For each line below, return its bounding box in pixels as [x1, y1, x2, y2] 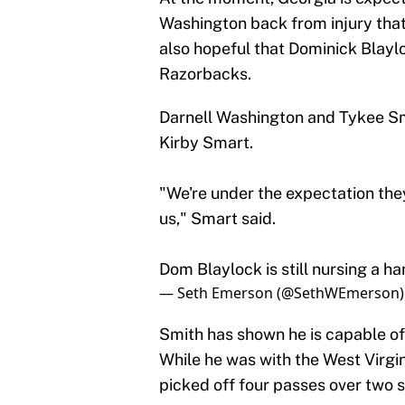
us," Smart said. [159, 209, 276, 229]
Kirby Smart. [159, 133, 253, 153]
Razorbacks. [159, 64, 251, 84]
